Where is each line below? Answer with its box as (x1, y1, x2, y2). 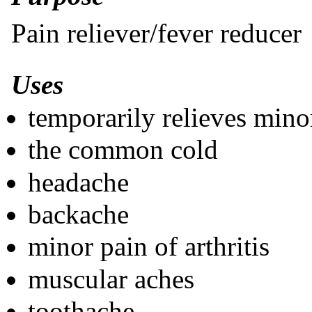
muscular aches (28, 263, 194, 294)
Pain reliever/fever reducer (11, 17, 302, 48)
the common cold (28, 134, 218, 165)
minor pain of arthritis (28, 231, 270, 262)
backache (28, 198, 129, 229)
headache (28, 166, 129, 197)
